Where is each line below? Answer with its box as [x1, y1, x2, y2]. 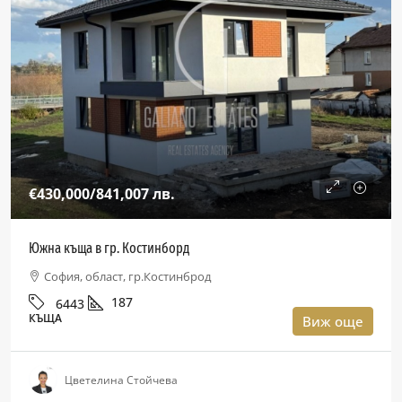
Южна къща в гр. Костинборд [29, 240, 189, 257]
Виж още [302, 312, 363, 330]
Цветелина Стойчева [65, 371, 178, 388]
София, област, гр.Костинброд [44, 268, 211, 284]
